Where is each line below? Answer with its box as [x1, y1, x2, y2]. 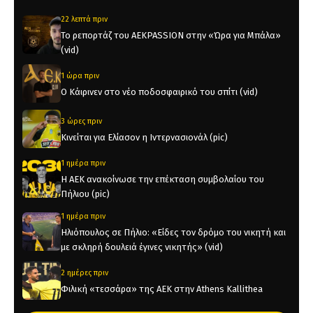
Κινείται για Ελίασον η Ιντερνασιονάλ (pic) [61, 132, 228, 143]
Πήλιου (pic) [61, 189, 110, 200]
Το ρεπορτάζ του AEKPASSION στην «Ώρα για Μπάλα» [61, 30, 281, 41]
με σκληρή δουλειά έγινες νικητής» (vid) [61, 242, 223, 253]
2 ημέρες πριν [61, 268, 108, 278]
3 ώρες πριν [61, 117, 102, 126]
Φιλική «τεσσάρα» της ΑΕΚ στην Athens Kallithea [61, 284, 263, 295]
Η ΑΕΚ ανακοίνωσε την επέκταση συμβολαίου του [61, 174, 264, 185]
